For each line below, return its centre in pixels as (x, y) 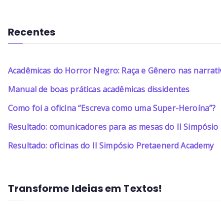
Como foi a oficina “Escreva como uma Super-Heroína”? (112, 108)
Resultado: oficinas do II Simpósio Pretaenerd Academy (111, 145)
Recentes (32, 32)
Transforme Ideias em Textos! (85, 188)
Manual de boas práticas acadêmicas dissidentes (99, 89)
